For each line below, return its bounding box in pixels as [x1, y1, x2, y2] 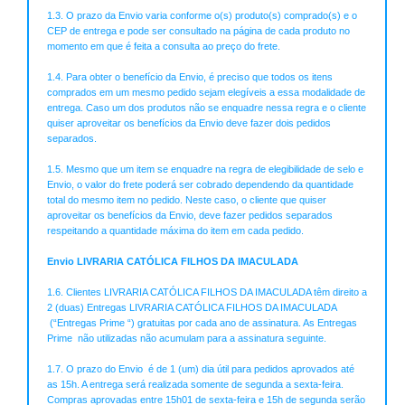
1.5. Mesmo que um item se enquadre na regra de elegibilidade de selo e [47, 164, 363, 175]
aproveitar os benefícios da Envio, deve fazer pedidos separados [47, 210, 333, 221]
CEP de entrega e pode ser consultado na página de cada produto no [47, 25, 350, 37]
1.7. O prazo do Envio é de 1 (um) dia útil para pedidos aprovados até [47, 363, 354, 375]
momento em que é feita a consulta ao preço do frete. [47, 41, 280, 52]
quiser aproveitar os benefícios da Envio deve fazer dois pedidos [47, 118, 331, 129]
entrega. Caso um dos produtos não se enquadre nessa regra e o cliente [47, 102, 366, 114]
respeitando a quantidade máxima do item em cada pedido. [47, 225, 304, 237]
